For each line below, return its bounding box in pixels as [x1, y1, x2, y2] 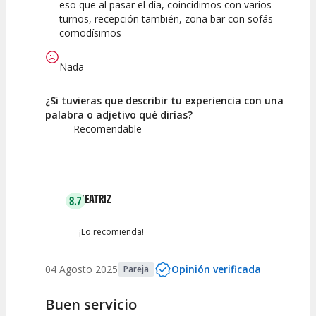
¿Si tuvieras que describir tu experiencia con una [45, 93, 284, 107]
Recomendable [73, 121, 142, 135]
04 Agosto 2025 [45, 262, 118, 276]
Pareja [123, 262, 149, 275]
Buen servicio [45, 294, 137, 314]
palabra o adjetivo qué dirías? [45, 107, 193, 121]
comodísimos [59, 25, 121, 39]
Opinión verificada [171, 262, 261, 276]
